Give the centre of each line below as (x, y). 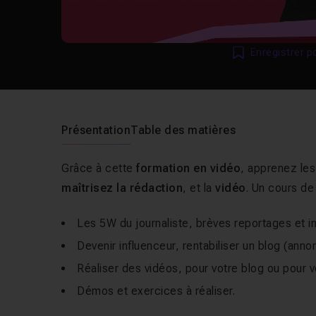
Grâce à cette (99, 168)
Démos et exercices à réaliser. (156, 291)
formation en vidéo (189, 168)
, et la (199, 188)
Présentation (96, 130)
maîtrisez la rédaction (122, 188)
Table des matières (183, 130)
